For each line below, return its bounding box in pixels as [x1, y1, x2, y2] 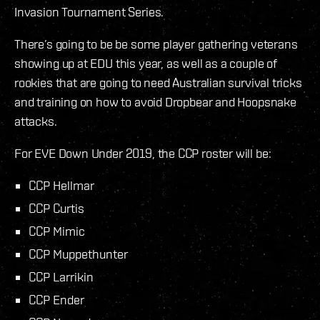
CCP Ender [29, 291, 84, 307]
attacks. [14, 113, 57, 129]
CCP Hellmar [29, 177, 94, 193]
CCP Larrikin [29, 269, 94, 284]
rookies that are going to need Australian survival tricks [14, 74, 302, 90]
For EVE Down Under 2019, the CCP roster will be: [14, 145, 271, 161]
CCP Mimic [29, 223, 85, 239]
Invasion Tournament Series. [14, 4, 164, 19]
